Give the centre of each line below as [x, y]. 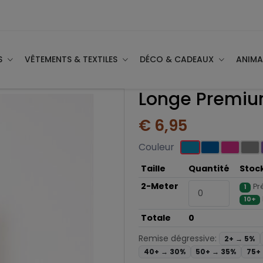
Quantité [209, 169]
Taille [153, 169]
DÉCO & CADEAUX [178, 60]
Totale [156, 218]
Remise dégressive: [178, 239]
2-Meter [160, 186]
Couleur [156, 147]
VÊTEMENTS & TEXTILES [72, 60]
